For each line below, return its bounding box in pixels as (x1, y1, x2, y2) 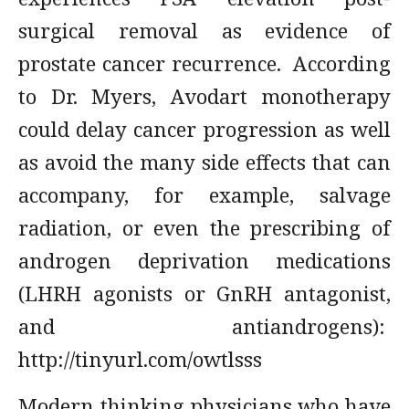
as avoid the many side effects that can (18, 148, 391, 175)
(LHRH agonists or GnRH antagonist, (18, 279, 391, 307)
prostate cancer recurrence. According (18, 49, 391, 77)
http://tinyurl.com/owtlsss (18, 345, 273, 372)
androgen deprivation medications (18, 246, 391, 274)
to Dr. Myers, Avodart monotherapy (18, 82, 391, 110)
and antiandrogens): (18, 312, 391, 340)
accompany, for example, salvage (18, 181, 391, 208)
